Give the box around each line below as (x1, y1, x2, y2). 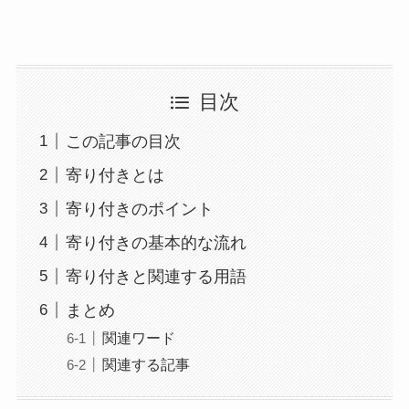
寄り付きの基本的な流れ (65, 233, 246, 252)
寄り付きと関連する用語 (65, 267, 246, 286)
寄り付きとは (65, 165, 164, 184)
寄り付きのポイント (65, 199, 214, 218)
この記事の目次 (65, 131, 181, 151)
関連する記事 (101, 355, 190, 372)
